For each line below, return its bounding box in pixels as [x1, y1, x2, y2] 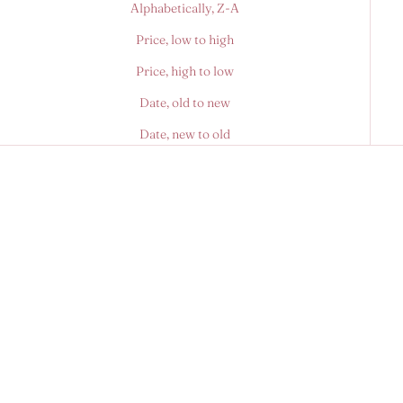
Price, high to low [136, 63, 234, 80]
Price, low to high [136, 31, 234, 49]
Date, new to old [139, 126, 230, 143]
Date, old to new [139, 94, 230, 112]
